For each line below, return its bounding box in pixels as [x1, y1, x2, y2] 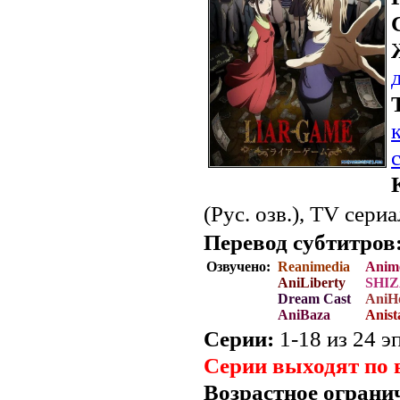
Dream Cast [278, 290, 351, 306]
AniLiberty [278, 274, 346, 290]
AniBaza [278, 306, 330, 322]
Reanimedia [278, 258, 350, 274]
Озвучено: [206, 258, 274, 274]
